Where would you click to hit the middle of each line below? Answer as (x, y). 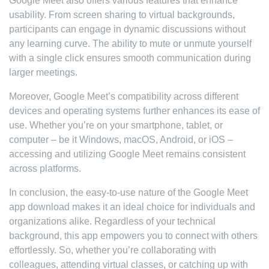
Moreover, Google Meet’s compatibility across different (124, 96)
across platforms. (45, 168)
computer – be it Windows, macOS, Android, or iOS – (121, 140)
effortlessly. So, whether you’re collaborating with (113, 250)
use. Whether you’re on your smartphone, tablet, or (116, 125)
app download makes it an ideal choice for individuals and (132, 207)
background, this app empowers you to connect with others (133, 236)
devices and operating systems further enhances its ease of (134, 111)
